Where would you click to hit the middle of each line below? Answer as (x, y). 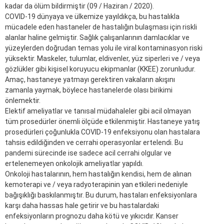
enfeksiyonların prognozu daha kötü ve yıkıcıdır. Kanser (92, 216)
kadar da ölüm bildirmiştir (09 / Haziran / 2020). (79, 6)
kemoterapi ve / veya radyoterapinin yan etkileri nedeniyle (96, 185)
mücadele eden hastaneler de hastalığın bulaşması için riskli (101, 27)
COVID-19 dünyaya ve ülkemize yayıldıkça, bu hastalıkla (92, 17)
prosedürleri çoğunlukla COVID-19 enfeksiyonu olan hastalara (102, 132)
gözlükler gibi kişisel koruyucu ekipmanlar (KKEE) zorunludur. (100, 69)
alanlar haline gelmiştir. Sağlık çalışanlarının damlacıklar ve (97, 38)
